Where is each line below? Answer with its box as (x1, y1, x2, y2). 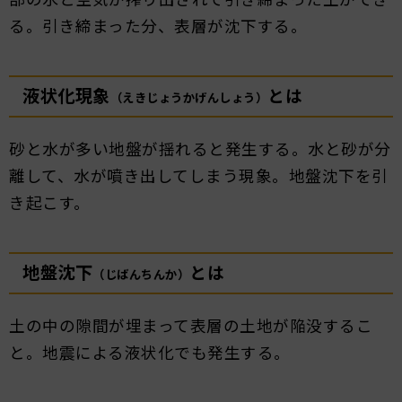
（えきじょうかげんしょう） (109, 89, 267, 107)
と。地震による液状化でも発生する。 (9, 341, 291, 364)
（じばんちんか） (92, 266, 189, 284)
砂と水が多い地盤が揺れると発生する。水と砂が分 (9, 137, 391, 161)
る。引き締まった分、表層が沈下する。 (9, 14, 307, 38)
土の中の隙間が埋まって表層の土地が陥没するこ (9, 314, 372, 337)
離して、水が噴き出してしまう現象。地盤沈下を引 (9, 164, 389, 188)
